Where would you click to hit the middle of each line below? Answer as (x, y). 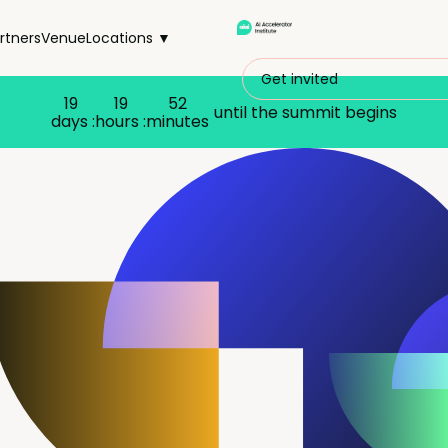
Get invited (299, 79)
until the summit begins (305, 112)
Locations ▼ (129, 37)
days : (73, 121)
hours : (120, 121)
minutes (177, 121)
